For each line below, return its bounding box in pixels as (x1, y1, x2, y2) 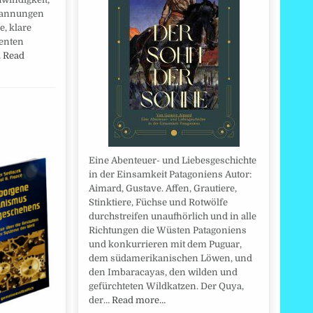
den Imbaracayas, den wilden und (89, 267, 238, 278)
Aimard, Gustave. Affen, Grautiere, (89, 183, 237, 194)
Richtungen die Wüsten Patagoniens (89, 225, 247, 236)
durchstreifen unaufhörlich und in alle (89, 211, 256, 222)
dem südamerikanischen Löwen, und (89, 253, 252, 264)
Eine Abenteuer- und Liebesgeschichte (89, 155, 256, 166)
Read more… (112, 295, 166, 306)
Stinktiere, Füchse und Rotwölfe (89, 197, 228, 208)
